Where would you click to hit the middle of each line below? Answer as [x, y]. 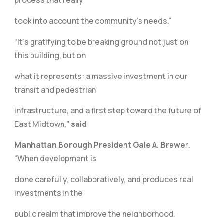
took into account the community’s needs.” [93, 21]
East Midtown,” [43, 124]
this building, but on [50, 55]
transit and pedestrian [55, 90]
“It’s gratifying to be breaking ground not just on [101, 42]
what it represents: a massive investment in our [101, 76]
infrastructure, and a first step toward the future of [108, 110]
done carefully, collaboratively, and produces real [104, 179]
